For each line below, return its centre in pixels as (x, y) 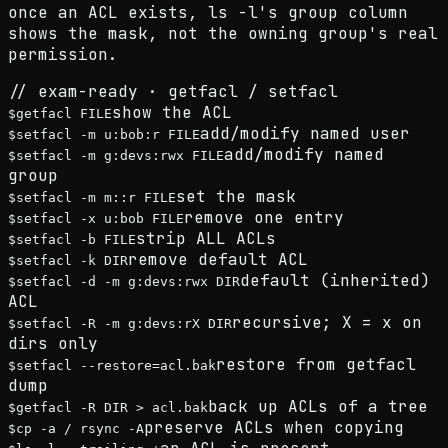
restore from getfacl (316, 365)
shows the (58, 34)
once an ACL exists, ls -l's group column (208, 13)
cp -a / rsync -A (80, 429)
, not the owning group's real (293, 34)
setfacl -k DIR (72, 261)
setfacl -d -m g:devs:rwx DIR (128, 282)
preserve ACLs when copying (274, 428)
